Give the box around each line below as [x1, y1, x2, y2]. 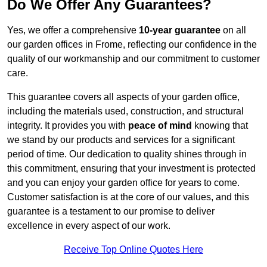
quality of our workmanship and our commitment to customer [7, 54, 260, 64]
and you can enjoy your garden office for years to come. [7, 178, 240, 188]
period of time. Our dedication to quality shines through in [7, 149, 247, 160]
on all [221, 25, 246, 36]
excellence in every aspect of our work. [7, 221, 170, 231]
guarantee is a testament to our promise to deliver [7, 206, 215, 217]
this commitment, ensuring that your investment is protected [7, 163, 256, 174]
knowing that [192, 120, 248, 131]
